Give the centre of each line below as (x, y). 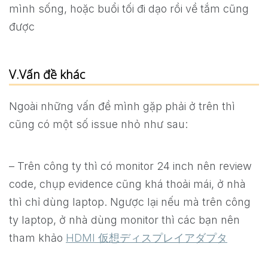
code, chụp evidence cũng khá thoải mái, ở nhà (127, 184)
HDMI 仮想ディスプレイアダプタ (147, 238)
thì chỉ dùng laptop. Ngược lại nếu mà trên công (130, 202)
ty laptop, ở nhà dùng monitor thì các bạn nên (124, 220)
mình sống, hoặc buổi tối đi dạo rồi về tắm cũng (129, 9)
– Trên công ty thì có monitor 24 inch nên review (130, 166)
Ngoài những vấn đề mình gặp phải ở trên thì (122, 106)
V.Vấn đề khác (47, 75)
